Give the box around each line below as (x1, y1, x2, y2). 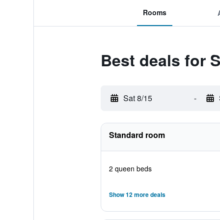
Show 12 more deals (109, 190, 165, 199)
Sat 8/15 (123, 92, 152, 104)
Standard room (109, 129, 165, 140)
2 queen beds (109, 164, 152, 173)
